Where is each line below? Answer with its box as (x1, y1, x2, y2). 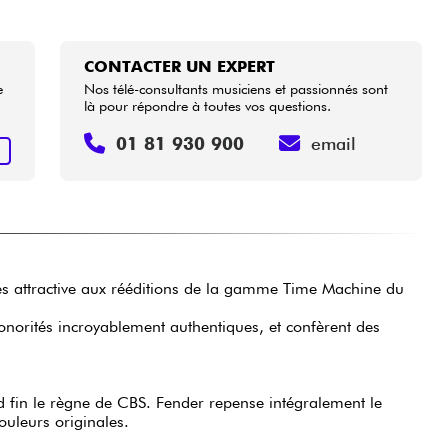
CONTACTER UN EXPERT (84, 56, 276, 76)
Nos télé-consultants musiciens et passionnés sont (84, 79, 389, 97)
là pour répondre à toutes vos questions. (84, 96, 332, 114)
